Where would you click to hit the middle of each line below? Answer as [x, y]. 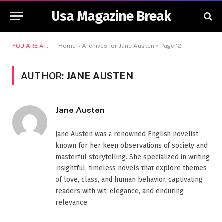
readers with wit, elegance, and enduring [120, 191]
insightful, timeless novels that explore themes [131, 168]
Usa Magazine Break [111, 16]
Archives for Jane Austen [118, 46]
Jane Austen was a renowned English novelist [127, 134]
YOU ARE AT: [30, 46]
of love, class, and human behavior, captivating [129, 180]
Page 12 [171, 46]
